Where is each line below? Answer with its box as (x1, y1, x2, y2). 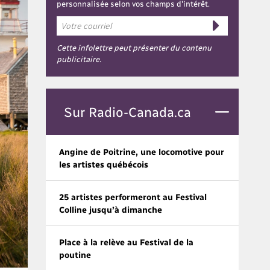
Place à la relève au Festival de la (59, 236, 193, 247)
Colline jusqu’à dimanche (59, 204, 162, 215)
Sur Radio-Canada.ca (64, 103, 191, 119)
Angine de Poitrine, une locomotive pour (59, 146, 224, 157)
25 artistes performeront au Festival (59, 191, 207, 202)
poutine (59, 249, 91, 260)
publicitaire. (57, 54, 101, 63)
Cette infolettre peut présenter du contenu (57, 42, 212, 52)
